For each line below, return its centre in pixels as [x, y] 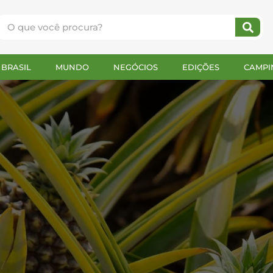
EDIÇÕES [201, 67]
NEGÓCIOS [136, 67]
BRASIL [16, 67]
